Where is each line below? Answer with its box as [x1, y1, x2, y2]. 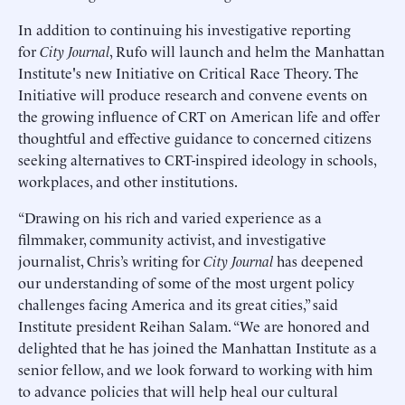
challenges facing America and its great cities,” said [18, 294, 338, 314]
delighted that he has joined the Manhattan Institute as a [18, 337, 377, 357]
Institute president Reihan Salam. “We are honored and [18, 316, 370, 335]
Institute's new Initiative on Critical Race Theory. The [18, 62, 359, 82]
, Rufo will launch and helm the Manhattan [109, 41, 385, 61]
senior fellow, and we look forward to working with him [18, 359, 372, 379]
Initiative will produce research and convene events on [18, 84, 368, 104]
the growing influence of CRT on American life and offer [18, 106, 380, 126]
